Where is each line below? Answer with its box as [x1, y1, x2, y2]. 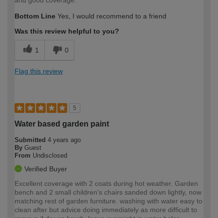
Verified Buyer [24, 165, 67, 173]
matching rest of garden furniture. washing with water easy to [15, 197, 202, 205]
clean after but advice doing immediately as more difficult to [15, 206, 197, 214]
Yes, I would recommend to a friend [55, 12, 166, 20]
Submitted [15, 136, 48, 144]
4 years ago [48, 136, 81, 144]
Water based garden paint [15, 120, 109, 128]
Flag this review [15, 67, 63, 75]
